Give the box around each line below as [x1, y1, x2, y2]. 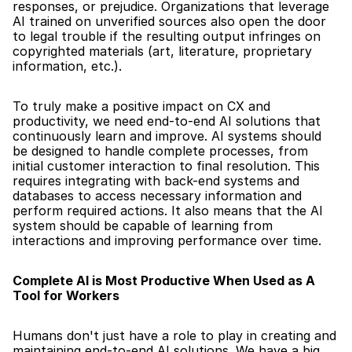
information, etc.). [13, 58, 122, 74]
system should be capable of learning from [13, 218, 273, 233]
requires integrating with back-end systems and [13, 173, 299, 189]
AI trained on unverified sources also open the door [13, 13, 326, 29]
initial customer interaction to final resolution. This [13, 158, 320, 174]
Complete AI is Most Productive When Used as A [13, 273, 315, 288]
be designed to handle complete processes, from [13, 143, 308, 159]
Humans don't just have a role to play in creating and [13, 328, 336, 343]
